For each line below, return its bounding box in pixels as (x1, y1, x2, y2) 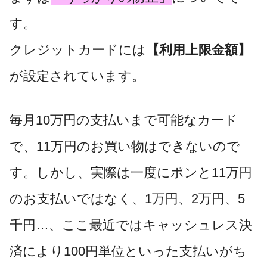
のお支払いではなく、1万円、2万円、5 (10, 191, 245, 206)
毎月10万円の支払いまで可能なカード (10, 112, 238, 128)
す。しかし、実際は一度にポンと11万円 (10, 164, 252, 180)
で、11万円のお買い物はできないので (10, 138, 240, 154)
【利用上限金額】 (146, 42, 251, 57)
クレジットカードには (10, 42, 146, 57)
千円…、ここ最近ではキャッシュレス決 (10, 217, 252, 232)
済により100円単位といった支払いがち (10, 243, 247, 259)
